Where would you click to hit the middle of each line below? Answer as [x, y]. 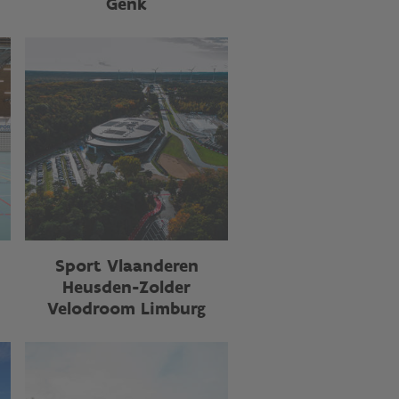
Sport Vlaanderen [126, 265]
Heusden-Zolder [126, 287]
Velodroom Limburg [126, 308]
